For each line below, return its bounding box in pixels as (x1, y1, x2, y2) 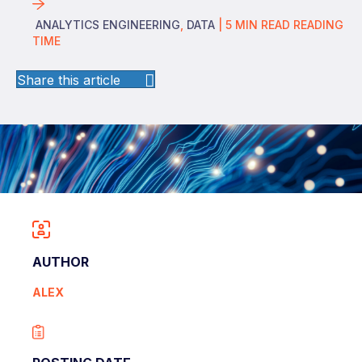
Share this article (17, 72, 120, 89)
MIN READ (235, 18, 290, 32)
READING (290, 18, 343, 32)
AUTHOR (32, 253, 89, 270)
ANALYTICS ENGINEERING (36, 18, 180, 32)
